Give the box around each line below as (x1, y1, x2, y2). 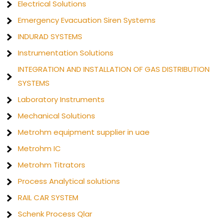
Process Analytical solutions (18, 176, 120, 186)
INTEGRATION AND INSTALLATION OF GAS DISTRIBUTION (18, 64, 210, 74)
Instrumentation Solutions (18, 48, 114, 58)
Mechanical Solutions (18, 111, 96, 121)
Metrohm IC (18, 143, 61, 154)
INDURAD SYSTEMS (18, 31, 83, 42)
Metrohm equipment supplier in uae (18, 127, 150, 137)
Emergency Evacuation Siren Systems (18, 15, 156, 25)
